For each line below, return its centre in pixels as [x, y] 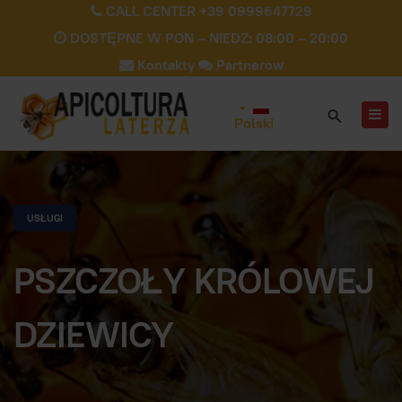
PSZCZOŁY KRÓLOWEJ [194, 281]
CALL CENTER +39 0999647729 [207, 11]
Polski [253, 123]
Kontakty [166, 65]
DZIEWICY [94, 335]
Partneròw [248, 65]
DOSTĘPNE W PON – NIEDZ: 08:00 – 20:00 [207, 38]
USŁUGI [45, 218]
